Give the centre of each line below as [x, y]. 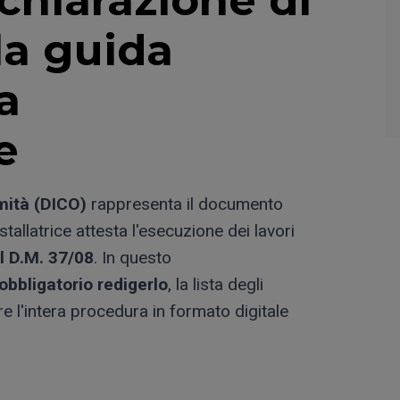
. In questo [133, 257]
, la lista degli [216, 284]
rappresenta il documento [185, 204]
